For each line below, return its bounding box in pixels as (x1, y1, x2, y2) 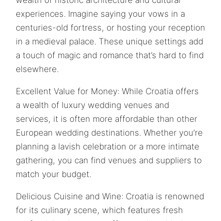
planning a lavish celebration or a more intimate (16, 141, 199, 151)
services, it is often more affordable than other (16, 113, 197, 124)
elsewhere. (16, 64, 59, 74)
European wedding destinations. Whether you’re (16, 127, 203, 138)
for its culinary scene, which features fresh (16, 205, 183, 215)
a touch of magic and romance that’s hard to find (16, 50, 204, 60)
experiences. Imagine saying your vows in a (16, 8, 185, 19)
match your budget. (16, 169, 91, 179)
